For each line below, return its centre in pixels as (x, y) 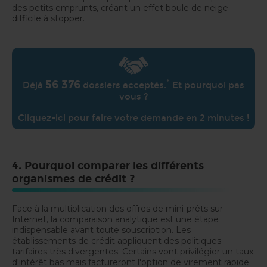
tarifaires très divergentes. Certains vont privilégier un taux (133, 252)
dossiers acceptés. (123, 86)
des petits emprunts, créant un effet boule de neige (120, 8)
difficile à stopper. (48, 19)
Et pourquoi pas (207, 86)
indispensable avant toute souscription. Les (101, 230)
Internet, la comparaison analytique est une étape (115, 220)
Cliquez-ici (42, 118)
